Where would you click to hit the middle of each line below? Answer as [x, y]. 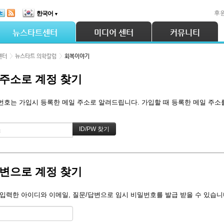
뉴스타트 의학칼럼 [36, 56]
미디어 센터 [114, 33]
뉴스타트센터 [35, 33]
